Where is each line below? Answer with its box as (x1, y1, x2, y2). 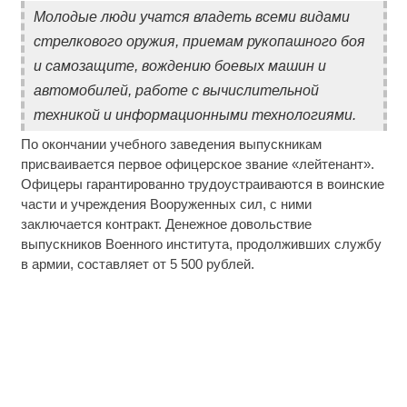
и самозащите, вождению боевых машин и (33, 58, 326, 74)
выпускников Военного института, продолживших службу (20, 236, 382, 253)
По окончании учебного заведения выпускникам (20, 136, 322, 153)
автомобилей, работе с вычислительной (33, 83, 319, 99)
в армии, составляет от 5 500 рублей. (20, 256, 254, 273)
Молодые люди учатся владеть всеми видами (33, 9, 350, 25)
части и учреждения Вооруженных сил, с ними (20, 196, 312, 213)
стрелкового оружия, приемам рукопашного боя (33, 34, 365, 50)
